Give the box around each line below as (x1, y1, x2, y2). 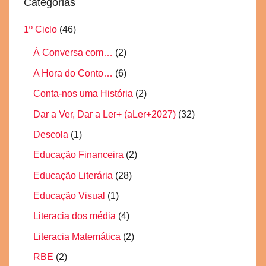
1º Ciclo (24, 24, 57, 35)
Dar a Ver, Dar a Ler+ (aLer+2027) (33, 109, 176, 119)
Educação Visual (33, 191, 105, 201)
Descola (33, 129, 68, 140)
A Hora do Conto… (33, 68, 113, 78)
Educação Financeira (33, 150, 123, 160)
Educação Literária (33, 170, 113, 180)
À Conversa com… (33, 47, 113, 58)
